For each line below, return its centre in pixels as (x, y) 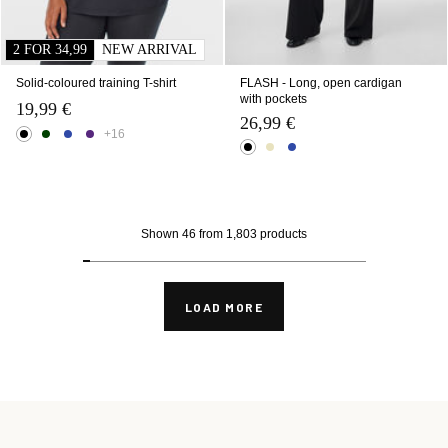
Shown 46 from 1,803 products (224, 233)
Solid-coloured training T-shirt (96, 82)
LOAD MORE (224, 306)
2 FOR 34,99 (50, 49)
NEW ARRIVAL (149, 49)
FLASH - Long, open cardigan (321, 82)
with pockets (273, 98)
